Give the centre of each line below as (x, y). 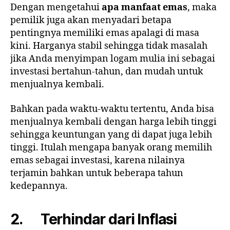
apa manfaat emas (145, 8)
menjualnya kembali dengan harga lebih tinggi (113, 122)
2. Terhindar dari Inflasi (94, 219)
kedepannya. (39, 186)
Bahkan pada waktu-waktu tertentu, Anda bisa (112, 109)
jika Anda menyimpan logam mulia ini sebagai (113, 59)
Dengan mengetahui (56, 8)
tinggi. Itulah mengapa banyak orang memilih (111, 147)
